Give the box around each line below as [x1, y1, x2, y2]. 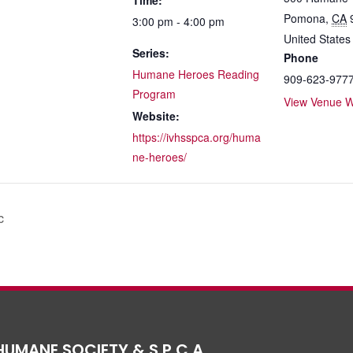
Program [132, 86, 176, 102]
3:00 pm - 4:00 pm [132, 13, 225, 29]
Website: [132, 108, 180, 124]
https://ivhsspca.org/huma [132, 129, 261, 145]
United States [284, 31, 351, 46]
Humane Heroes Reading [132, 66, 259, 82]
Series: [132, 45, 169, 61]
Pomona [284, 10, 325, 26]
